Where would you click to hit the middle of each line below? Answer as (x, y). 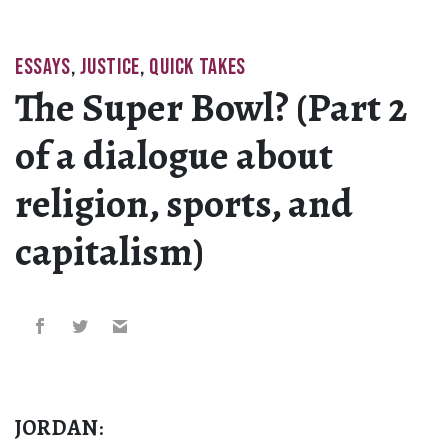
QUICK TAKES (197, 68)
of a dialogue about (174, 156)
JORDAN (56, 428)
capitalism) (109, 252)
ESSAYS (43, 68)
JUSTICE (110, 68)
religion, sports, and (184, 204)
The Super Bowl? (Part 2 (211, 108)
